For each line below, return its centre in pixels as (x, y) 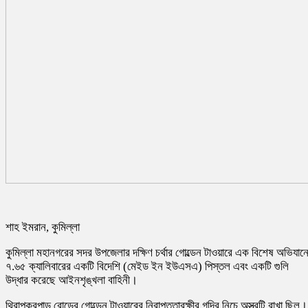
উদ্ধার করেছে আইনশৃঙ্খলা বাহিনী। (71, 280)
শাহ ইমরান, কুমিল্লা (43, 227)
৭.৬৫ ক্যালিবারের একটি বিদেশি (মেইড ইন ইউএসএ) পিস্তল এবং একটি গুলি (147, 266)
